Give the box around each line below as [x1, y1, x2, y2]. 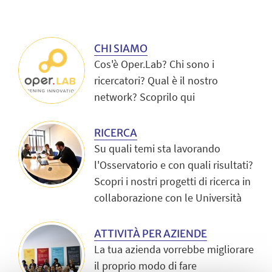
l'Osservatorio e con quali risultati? [94, 157, 253, 172]
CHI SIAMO [94, 42, 148, 56]
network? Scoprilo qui [94, 90, 195, 104]
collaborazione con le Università [94, 190, 242, 205]
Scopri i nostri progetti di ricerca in [94, 174, 251, 188]
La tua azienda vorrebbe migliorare [94, 242, 254, 256]
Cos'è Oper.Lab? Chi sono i [94, 57, 214, 72]
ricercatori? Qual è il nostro [94, 73, 218, 88]
